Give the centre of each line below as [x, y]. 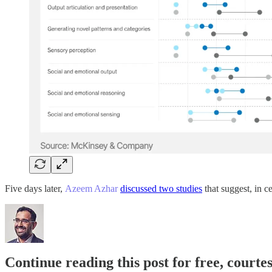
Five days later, [35, 188]
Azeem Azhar [91, 188]
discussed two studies [161, 188]
